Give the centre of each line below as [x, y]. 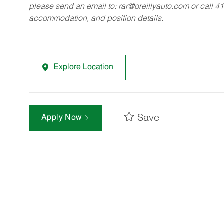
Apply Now [63, 118]
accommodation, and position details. [96, 19]
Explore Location [83, 67]
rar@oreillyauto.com [154, 7]
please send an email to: [74, 7]
